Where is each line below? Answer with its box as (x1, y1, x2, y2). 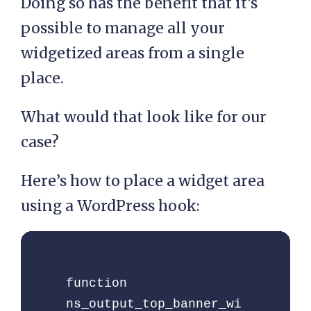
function (66, 276, 127, 290)
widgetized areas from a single (21, 43, 244, 62)
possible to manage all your (21, 18, 225, 37)
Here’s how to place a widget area (21, 171, 264, 190)
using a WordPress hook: (21, 196, 200, 215)
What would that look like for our (21, 107, 267, 126)
